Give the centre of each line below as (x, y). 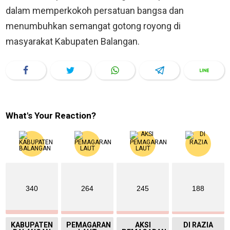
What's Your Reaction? (51, 116)
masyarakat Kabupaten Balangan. (73, 42)
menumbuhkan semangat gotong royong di (93, 26)
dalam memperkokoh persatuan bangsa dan (95, 11)
